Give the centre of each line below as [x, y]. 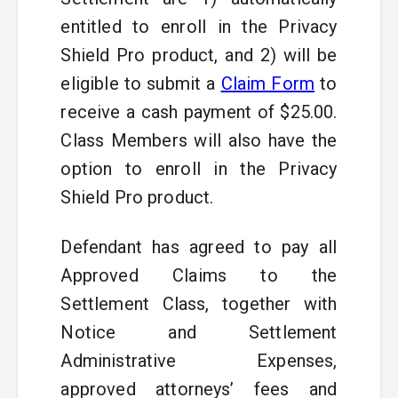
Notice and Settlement [199, 332]
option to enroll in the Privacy [199, 169]
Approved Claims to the [199, 275]
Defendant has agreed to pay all [199, 247]
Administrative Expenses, [199, 361]
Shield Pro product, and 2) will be [199, 55]
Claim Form [268, 84]
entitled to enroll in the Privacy [199, 27]
